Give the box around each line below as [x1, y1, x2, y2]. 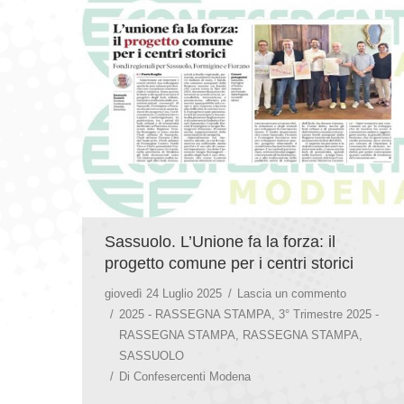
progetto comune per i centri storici [105, 253, 353, 272]
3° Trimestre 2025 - [279, 307, 379, 321]
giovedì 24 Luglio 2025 [105, 286, 222, 300]
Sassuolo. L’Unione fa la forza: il [105, 232, 335, 251]
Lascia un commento [237, 286, 346, 300]
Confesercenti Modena [133, 369, 251, 383]
